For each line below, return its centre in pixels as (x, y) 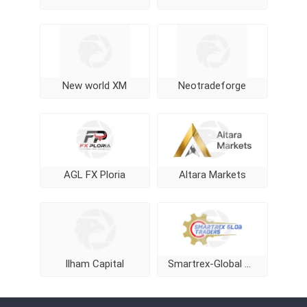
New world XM (95, 86)
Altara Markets (212, 175)
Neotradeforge (212, 86)
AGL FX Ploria (95, 175)
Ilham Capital (95, 264)
